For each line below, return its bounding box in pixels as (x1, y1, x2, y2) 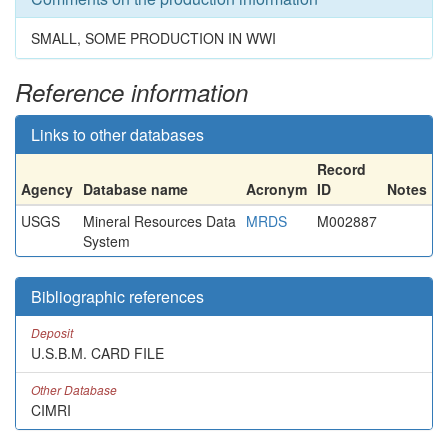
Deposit (31, 324, 73, 341)
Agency (21, 179, 73, 199)
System (83, 231, 130, 251)
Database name (83, 179, 188, 199)
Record (317, 159, 366, 179)
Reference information (15, 75, 248, 109)
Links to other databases (31, 123, 204, 146)
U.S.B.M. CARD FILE (31, 343, 164, 363)
